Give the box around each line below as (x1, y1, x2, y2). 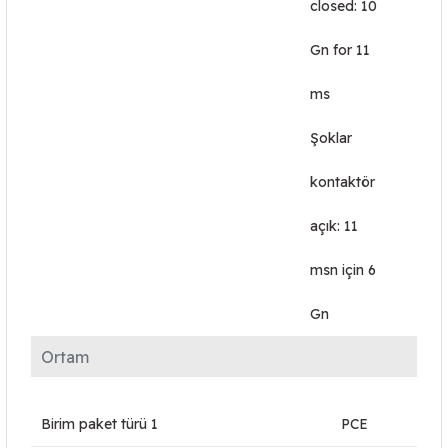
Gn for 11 (310, 41, 370, 59)
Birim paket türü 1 (41, 415, 158, 433)
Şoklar (310, 129, 352, 147)
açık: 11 (310, 217, 358, 235)
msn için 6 (310, 261, 376, 279)
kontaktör (310, 173, 375, 191)
